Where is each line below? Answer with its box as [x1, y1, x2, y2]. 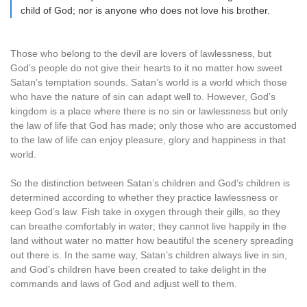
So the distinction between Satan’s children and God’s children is [10, 177, 290, 188]
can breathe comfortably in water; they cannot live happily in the [10, 221, 286, 232]
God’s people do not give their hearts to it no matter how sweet [10, 62, 282, 73]
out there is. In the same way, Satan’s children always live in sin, [10, 249, 287, 260]
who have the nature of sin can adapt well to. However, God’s [10, 91, 275, 102]
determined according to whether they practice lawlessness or [10, 192, 278, 203]
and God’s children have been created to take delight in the [10, 264, 267, 275]
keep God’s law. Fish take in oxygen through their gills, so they [10, 206, 280, 217]
